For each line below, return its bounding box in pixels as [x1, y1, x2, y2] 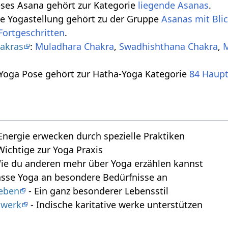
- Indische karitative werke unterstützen [28, 198, 203, 211]
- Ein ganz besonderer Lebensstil [26, 185, 169, 197]
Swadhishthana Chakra [119, 40, 218, 53]
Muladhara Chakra [35, 40, 115, 53]
